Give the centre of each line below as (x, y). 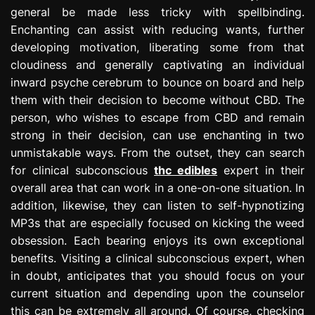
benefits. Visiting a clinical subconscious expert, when (157, 258)
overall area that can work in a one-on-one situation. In (157, 187)
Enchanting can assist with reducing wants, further (157, 29)
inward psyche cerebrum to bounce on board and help (157, 82)
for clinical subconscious (82, 170)
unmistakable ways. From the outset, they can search (157, 152)
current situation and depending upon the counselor (157, 293)
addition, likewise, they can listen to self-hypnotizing (157, 205)
